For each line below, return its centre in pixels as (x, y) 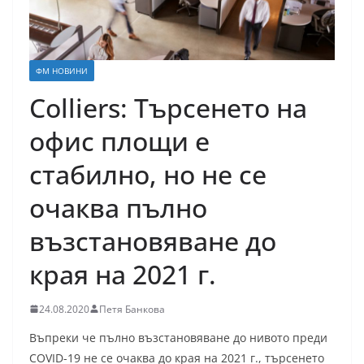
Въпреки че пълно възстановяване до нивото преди (178, 337)
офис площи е (119, 141)
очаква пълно (118, 207)
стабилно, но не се (148, 174)
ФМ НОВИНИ (62, 70)
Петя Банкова (132, 309)
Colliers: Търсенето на (168, 107)
